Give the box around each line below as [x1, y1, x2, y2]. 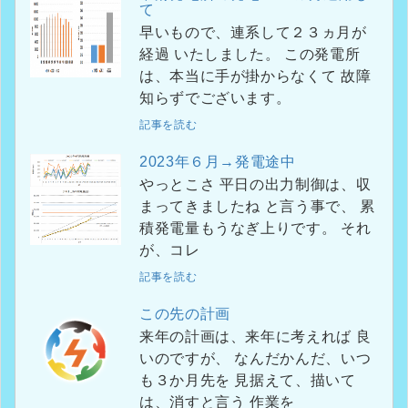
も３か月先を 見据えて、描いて [139, 372, 235, 388]
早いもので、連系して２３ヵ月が [139, 24, 367, 40]
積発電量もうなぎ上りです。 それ [139, 219, 341, 236]
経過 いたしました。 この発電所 [139, 46, 174, 62]
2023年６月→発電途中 [139, 153, 296, 169]
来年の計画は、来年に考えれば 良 [139, 328, 356, 344]
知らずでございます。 [139, 89, 291, 106]
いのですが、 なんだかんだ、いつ [139, 350, 235, 366]
